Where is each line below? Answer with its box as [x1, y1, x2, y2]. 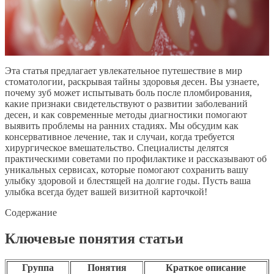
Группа [22, 262, 54, 273]
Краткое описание [166, 262, 246, 273]
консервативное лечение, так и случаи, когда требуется [5, 131, 234, 142]
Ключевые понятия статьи [5, 230, 183, 246]
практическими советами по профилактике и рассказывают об [5, 153, 267, 164]
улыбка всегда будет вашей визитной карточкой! [5, 186, 207, 197]
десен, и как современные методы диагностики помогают [5, 109, 247, 120]
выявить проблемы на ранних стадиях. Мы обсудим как [5, 120, 239, 131]
